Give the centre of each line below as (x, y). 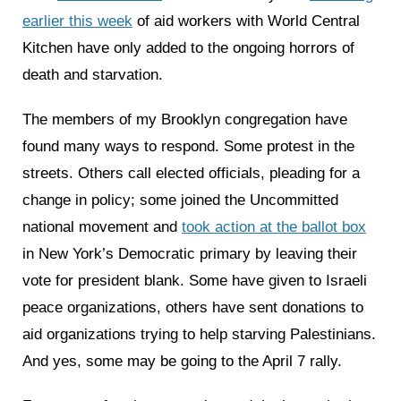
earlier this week (77, 21)
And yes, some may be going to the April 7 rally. (182, 362)
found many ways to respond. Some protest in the (188, 147)
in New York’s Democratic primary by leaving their (190, 254)
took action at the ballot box (274, 227)
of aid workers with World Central (246, 21)
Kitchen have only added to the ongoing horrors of (188, 48)
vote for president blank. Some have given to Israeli (195, 281)
